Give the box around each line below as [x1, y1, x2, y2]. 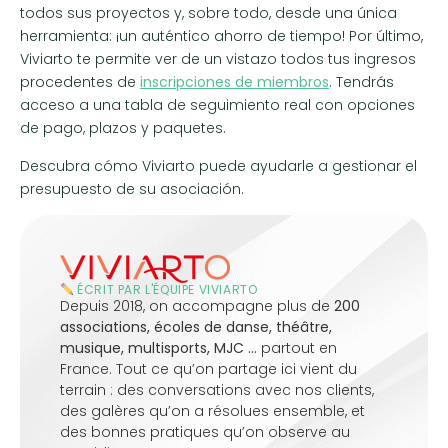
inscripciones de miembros [140, 72, 329, 93]
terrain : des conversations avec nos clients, [60, 379, 374, 400]
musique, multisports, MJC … [60, 337, 257, 358]
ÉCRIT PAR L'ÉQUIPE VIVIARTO [73, 280, 258, 298]
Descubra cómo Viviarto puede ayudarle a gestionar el [20, 155, 417, 176]
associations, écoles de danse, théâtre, [60, 316, 332, 337]
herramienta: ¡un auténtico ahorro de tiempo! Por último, [20, 26, 423, 47]
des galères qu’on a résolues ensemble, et [60, 400, 365, 421]
